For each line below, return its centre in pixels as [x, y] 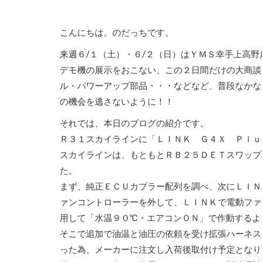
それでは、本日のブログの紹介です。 [134, 123]
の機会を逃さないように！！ [117, 102]
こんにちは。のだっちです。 [117, 33]
